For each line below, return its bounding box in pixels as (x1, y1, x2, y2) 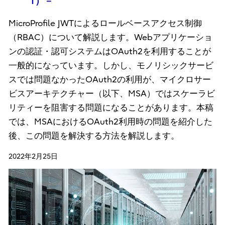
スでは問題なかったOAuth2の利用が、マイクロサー (8, 75, 211, 85)
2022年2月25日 (8, 152, 58, 161)
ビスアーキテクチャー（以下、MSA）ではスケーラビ (8, 89, 215, 99)
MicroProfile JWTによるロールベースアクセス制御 (8, 19, 202, 29)
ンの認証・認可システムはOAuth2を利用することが (8, 47, 211, 57)
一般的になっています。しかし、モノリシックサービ (8, 61, 213, 71)
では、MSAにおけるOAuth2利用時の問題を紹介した (8, 117, 212, 127)
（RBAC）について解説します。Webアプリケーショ (8, 33, 212, 43)
